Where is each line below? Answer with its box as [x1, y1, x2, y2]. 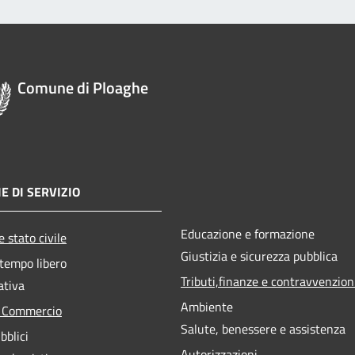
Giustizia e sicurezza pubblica [181, 246, 338, 265]
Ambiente [181, 296, 233, 316]
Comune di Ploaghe [17, 74, 148, 100]
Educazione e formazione [181, 223, 315, 243]
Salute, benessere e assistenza [181, 319, 345, 338]
